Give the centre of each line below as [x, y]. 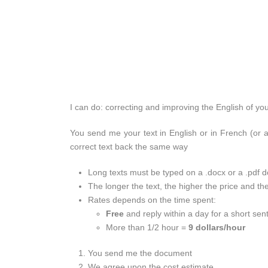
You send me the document [140, 253]
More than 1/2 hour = [147, 228]
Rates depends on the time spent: [153, 200]
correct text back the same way [129, 147]
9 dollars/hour [217, 228]
